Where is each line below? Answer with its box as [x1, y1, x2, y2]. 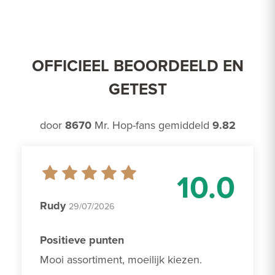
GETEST [108, 77, 167, 101]
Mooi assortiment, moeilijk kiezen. [40, 252, 205, 268]
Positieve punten [40, 232, 124, 249]
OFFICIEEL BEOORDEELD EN [31, 54, 244, 78]
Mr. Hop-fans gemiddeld [91, 117, 212, 133]
